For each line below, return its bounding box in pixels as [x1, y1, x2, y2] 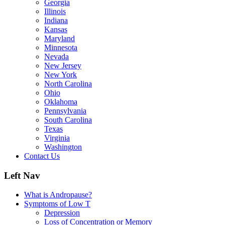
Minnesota [44, 43, 77, 52]
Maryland [44, 34, 75, 43]
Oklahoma [44, 97, 77, 106]
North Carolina [44, 79, 92, 88]
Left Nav [4, 170, 40, 181]
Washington [44, 143, 82, 151]
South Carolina [44, 116, 92, 124]
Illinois [44, 7, 66, 16]
